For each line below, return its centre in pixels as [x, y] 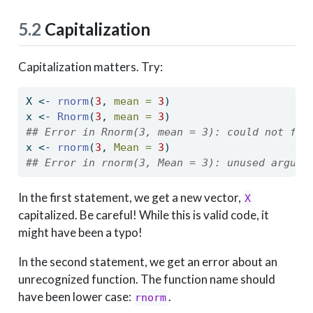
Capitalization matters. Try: [90, 66]
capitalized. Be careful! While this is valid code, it [143, 215]
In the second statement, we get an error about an [147, 262]
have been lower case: [75, 297]
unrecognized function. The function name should [146, 279]
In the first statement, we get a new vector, [130, 198]
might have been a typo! [80, 233]
